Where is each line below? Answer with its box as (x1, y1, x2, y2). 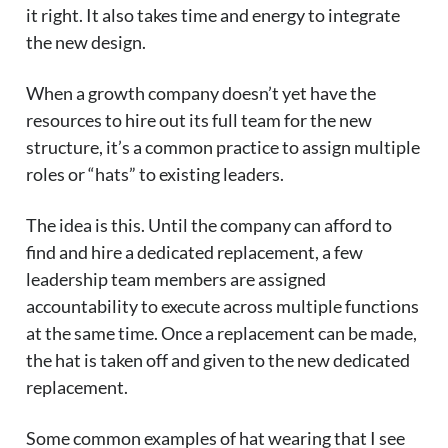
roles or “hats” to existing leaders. (26, 163, 284, 186)
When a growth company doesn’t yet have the (26, 82, 376, 105)
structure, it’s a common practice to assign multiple (26, 136, 420, 159)
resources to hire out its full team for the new (26, 109, 372, 132)
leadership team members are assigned (26, 268, 326, 291)
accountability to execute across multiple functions (26, 295, 419, 318)
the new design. (26, 31, 146, 54)
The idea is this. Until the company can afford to (26, 214, 392, 237)
